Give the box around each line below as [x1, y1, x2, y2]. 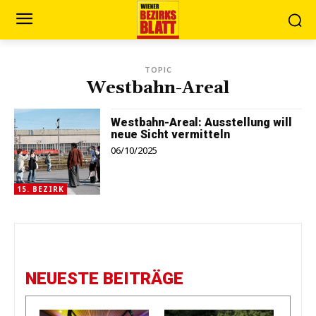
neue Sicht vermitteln [111, 128, 231, 141]
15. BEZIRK [17, 184, 64, 195]
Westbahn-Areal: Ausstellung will [111, 116, 293, 129]
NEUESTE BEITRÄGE [25, 269, 183, 289]
